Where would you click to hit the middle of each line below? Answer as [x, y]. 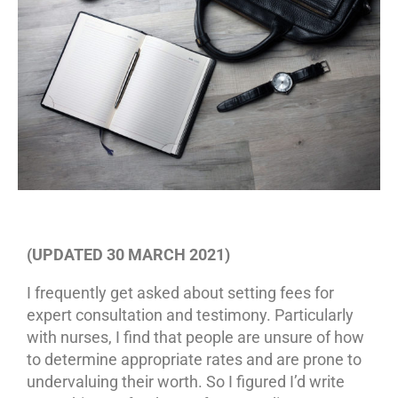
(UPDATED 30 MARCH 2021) [128, 254]
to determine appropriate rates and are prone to [194, 359]
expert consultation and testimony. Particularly [190, 314]
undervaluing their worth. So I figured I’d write [186, 381]
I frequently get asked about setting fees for [180, 292]
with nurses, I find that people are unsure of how [195, 337]
